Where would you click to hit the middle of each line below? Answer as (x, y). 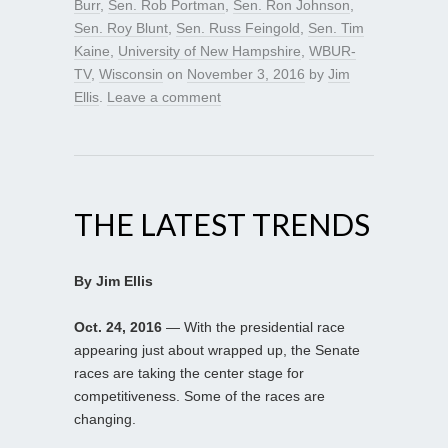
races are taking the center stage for (189, 372)
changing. (105, 418)
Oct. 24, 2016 (118, 326)
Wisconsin (131, 73)
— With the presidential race (253, 326)
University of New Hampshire (209, 50)
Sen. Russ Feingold (238, 27)
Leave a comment (164, 96)
